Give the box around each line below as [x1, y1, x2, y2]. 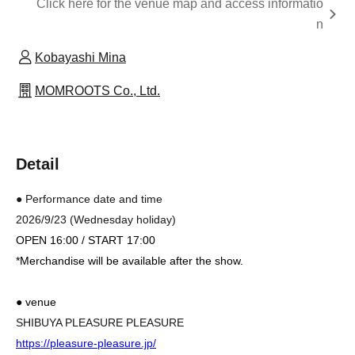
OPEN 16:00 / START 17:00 [16, 233, 155, 246]
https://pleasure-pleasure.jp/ [16, 336, 156, 349]
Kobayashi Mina [35, 50, 126, 64]
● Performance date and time [16, 192, 162, 205]
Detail [16, 155, 59, 173]
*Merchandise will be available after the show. [16, 254, 243, 267]
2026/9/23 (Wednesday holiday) [16, 212, 176, 226]
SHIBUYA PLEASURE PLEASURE [16, 315, 184, 329]
